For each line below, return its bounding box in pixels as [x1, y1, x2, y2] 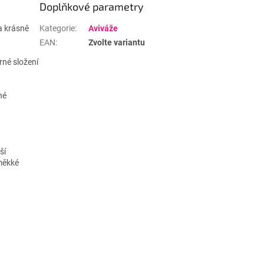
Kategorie [39, 24, 75, 34]
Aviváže [88, 24, 118, 34]
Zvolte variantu [88, 38, 146, 48]
